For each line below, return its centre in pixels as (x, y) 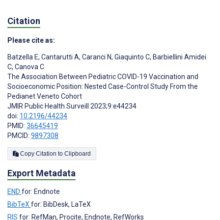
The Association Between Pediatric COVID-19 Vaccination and (103, 77)
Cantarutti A (59, 57)
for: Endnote (41, 192)
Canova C (29, 67)
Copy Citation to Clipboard (78, 154)
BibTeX (19, 205)
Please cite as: (31, 41)
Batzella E (23, 57)
